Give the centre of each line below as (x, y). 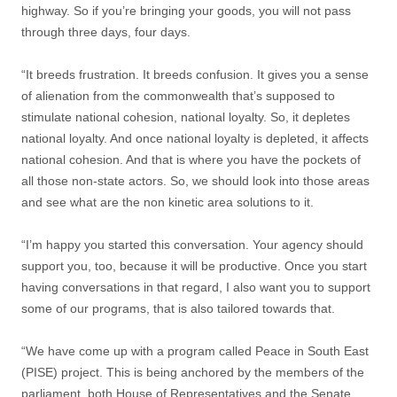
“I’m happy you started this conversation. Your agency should (192, 245)
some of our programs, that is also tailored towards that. (178, 308)
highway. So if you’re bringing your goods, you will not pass (186, 11)
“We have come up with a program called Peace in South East (195, 351)
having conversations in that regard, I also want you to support (196, 287)
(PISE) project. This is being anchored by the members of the (193, 372)
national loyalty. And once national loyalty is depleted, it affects (195, 138)
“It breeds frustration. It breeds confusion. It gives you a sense (195, 74)
